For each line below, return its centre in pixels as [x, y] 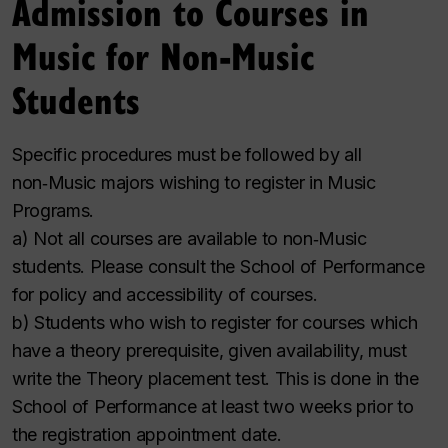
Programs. [53, 210]
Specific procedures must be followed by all [187, 154]
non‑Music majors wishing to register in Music [194, 182]
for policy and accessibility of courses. [165, 294]
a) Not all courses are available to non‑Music [189, 238]
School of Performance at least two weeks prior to [213, 406]
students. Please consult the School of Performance [218, 266]
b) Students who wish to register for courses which [215, 322]
